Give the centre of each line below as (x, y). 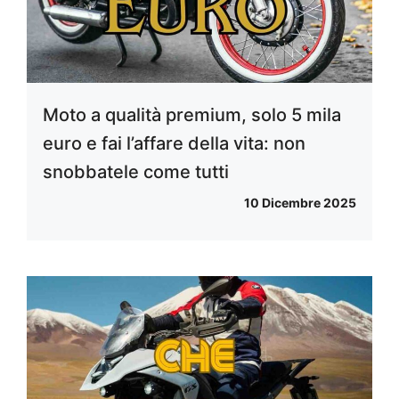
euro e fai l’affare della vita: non (174, 144)
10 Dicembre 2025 (300, 203)
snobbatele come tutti (136, 172)
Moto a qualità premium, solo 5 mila (192, 115)
